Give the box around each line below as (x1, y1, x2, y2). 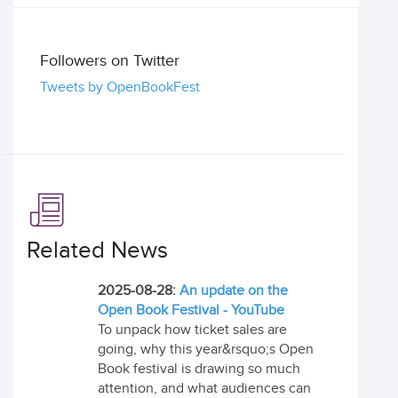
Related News (27, 237, 168, 265)
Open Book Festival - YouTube (98, 302, 284, 319)
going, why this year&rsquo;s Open (98, 341, 314, 358)
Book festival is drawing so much (98, 361, 300, 378)
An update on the (179, 283, 288, 299)
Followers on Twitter (40, 52, 179, 70)
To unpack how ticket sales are (98, 322, 287, 338)
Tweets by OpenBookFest (40, 79, 200, 96)
